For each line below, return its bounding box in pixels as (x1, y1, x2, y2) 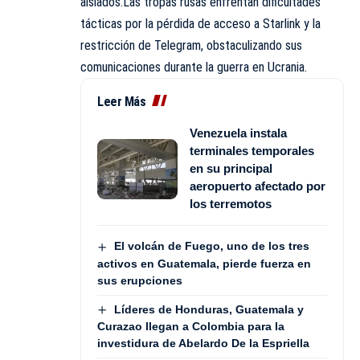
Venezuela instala (190, 126, 287, 141)
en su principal (190, 162, 272, 176)
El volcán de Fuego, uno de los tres (113, 239, 309, 253)
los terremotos (190, 197, 272, 211)
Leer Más (97, 94, 145, 110)
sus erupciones (97, 273, 182, 287)
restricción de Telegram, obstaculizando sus (80, 38, 302, 54)
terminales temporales (190, 144, 314, 158)
